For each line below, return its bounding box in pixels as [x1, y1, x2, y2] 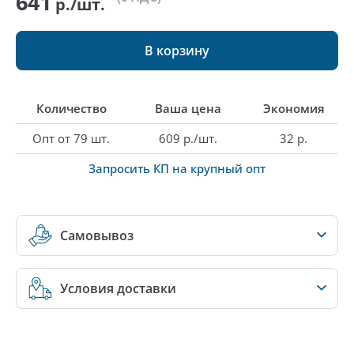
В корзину [145, 41, 209, 59]
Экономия [262, 100, 325, 116]
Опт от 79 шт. [32, 130, 110, 146]
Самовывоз [60, 227, 134, 244]
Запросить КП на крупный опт [88, 160, 265, 176]
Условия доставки [60, 280, 176, 297]
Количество [36, 100, 107, 116]
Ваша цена [154, 100, 221, 116]
